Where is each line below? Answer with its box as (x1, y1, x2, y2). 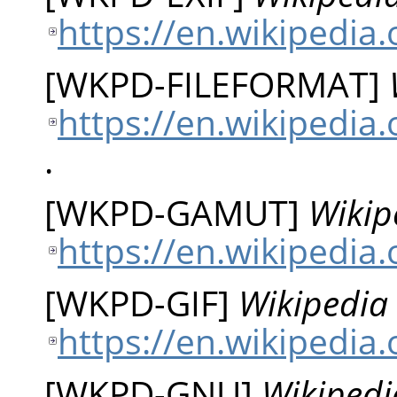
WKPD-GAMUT (56, 188, 288, 236)
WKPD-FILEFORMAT (56, 59, 369, 107)
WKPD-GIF (56, 278, 218, 326)
